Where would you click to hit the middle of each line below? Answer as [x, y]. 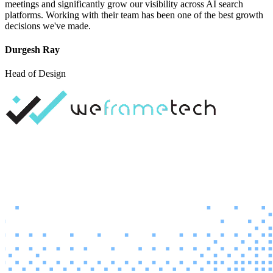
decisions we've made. [48, 26]
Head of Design [35, 74]
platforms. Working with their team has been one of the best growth [134, 15]
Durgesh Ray [32, 50]
